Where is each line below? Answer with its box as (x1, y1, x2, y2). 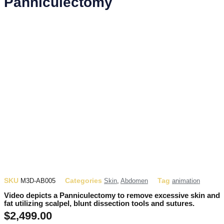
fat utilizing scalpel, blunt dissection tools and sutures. (4, 199, 194, 207)
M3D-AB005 (20, 176, 55, 184)
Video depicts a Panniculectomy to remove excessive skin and (4, 191, 220, 199)
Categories (65, 176, 102, 184)
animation (172, 176, 200, 184)
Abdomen (120, 176, 148, 184)
